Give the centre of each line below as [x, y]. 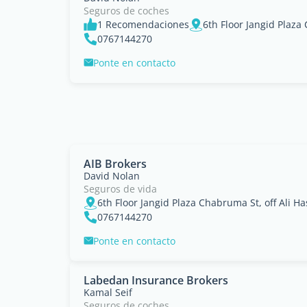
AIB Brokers [115, 163]
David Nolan [112, 175]
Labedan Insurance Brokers [156, 280]
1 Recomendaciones [143, 24]
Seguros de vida [120, 188]
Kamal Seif [108, 292]
